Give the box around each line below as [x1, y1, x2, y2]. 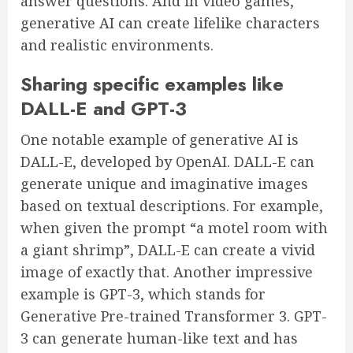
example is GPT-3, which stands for [20, 284, 266, 304]
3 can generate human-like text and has [20, 329, 298, 348]
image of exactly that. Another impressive [20, 262, 313, 282]
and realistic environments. [20, 35, 214, 55]
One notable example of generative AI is [20, 130, 299, 150]
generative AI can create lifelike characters [20, 13, 320, 33]
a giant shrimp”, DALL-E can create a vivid [20, 240, 315, 260]
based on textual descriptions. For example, [20, 196, 323, 216]
